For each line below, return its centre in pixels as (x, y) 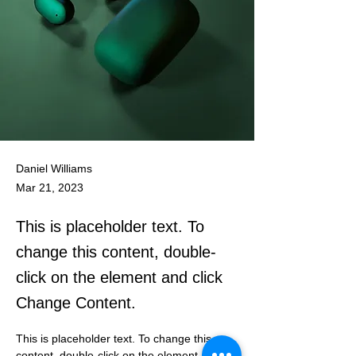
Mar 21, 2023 (50, 188)
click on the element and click (119, 277)
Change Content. (76, 303)
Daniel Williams (54, 168)
